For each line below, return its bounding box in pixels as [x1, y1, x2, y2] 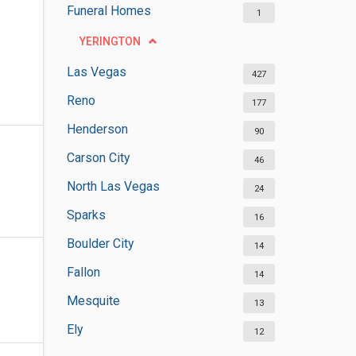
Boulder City [66, 236, 134, 251]
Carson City [66, 150, 130, 165]
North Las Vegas [66, 179, 160, 194]
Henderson [66, 122, 128, 137]
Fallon [66, 265, 100, 280]
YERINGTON [79, 35, 141, 48]
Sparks [66, 207, 106, 222]
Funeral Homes [66, 3, 151, 18]
